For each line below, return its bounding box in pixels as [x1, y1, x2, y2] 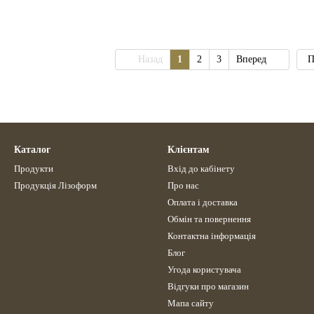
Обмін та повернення [168, 214, 251, 224]
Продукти [14, 163, 53, 174]
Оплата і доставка [168, 197, 238, 207]
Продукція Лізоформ [14, 180, 97, 191]
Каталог [14, 144, 50, 155]
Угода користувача [168, 264, 241, 275]
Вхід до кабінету [168, 163, 235, 174]
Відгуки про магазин [168, 281, 249, 292]
